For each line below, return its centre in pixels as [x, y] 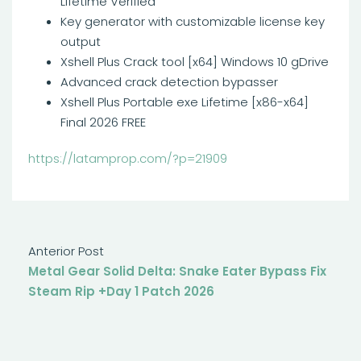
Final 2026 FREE [103, 122]
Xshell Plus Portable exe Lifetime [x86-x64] [185, 102]
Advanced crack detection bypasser [169, 82]
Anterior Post [66, 251]
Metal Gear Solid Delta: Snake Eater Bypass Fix [177, 271]
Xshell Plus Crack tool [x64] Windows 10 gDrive [195, 62]
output [81, 41]
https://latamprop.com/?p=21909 [128, 158]
